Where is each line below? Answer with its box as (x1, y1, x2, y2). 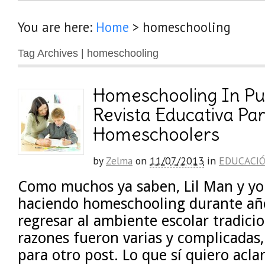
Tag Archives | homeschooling (18, 47, 159, 59)
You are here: (18, 18, 92, 35)
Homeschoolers (93, 123, 219, 146)
